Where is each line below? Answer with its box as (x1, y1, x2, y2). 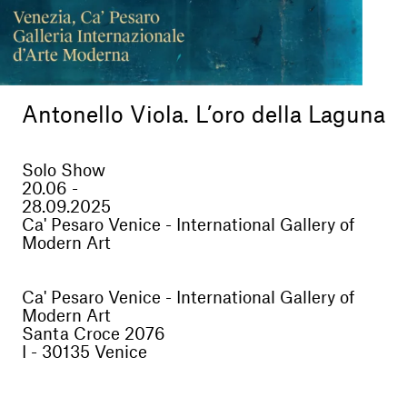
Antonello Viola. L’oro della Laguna (22, 104, 385, 127)
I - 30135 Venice (22, 343, 147, 361)
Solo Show (22, 162, 105, 179)
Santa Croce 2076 (22, 325, 165, 342)
